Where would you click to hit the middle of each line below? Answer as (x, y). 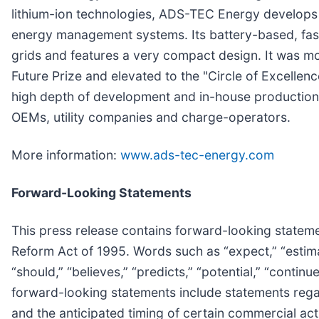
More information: (66, 155)
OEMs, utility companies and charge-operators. (151, 117)
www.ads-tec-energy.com (197, 155)
